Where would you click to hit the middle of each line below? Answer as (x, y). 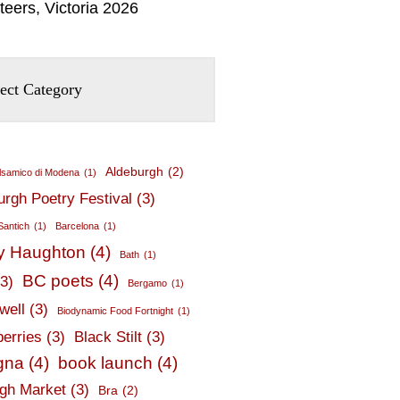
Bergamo (148, 283)
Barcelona (78, 226)
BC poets (58, 281)
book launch (106, 363)
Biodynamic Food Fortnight (116, 311)
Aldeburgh (135, 171)
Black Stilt (108, 337)
